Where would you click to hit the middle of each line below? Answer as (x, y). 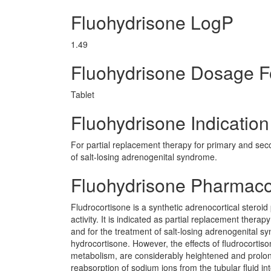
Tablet (83, 94)
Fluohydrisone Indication (170, 122)
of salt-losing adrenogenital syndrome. (144, 157)
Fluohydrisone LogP (152, 22)
